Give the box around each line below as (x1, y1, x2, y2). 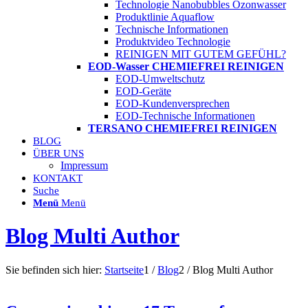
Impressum (60, 159, 108, 171)
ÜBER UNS (33, 148, 84, 159)
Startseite (104, 263, 144, 276)
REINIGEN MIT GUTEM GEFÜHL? (115, 48, 286, 60)
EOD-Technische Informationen (115, 110, 255, 122)
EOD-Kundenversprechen (115, 98, 230, 109)
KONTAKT (33, 173, 82, 184)
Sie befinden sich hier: (5, 263, 104, 276)
